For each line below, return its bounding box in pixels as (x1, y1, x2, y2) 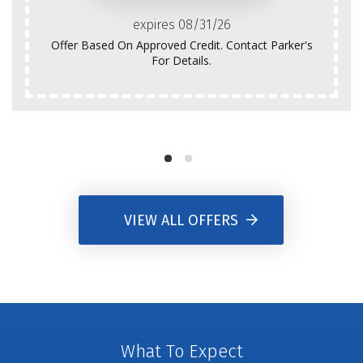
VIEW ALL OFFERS (124, 211, 239, 229)
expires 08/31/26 (132, 17, 231, 33)
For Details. (152, 53, 211, 69)
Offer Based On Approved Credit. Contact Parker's (50, 37, 313, 53)
